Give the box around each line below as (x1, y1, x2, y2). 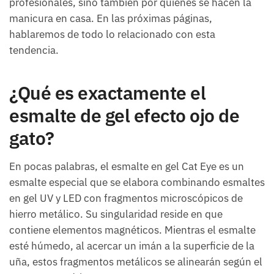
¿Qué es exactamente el (9, 81, 206, 105)
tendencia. (9, 43, 59, 57)
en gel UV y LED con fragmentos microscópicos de (9, 191, 243, 206)
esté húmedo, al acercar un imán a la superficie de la (9, 239, 254, 253)
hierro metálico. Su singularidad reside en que (9, 207, 223, 221)
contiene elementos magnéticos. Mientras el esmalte (9, 223, 256, 237)
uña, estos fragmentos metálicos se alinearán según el (9, 255, 262, 269)
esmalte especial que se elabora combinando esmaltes (9, 176, 265, 190)
